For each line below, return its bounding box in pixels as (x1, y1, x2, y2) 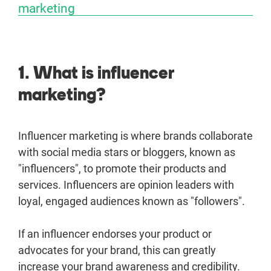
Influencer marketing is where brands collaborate (18, 129, 253, 142)
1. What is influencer (18, 64, 174, 82)
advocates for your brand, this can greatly (18, 244, 216, 256)
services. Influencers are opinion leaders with (18, 178, 234, 191)
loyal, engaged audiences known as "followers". (18, 195, 245, 207)
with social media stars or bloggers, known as (18, 146, 235, 158)
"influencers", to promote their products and (18, 162, 226, 175)
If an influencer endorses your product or (18, 227, 212, 240)
